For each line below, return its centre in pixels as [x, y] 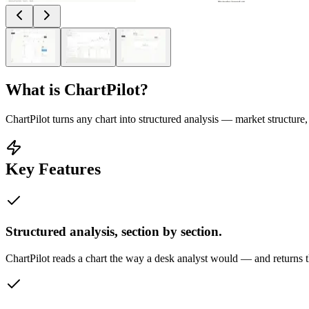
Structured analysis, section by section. [114, 232]
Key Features [53, 169]
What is [35, 89]
